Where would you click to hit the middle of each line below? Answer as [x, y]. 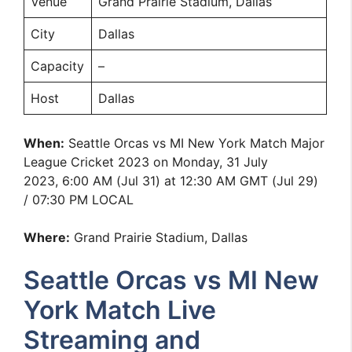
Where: [47, 237]
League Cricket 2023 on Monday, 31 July [146, 162]
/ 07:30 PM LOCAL [79, 200]
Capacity [58, 66]
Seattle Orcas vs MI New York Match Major [195, 143]
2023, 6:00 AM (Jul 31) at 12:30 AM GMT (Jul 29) [171, 181]
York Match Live [120, 310]
